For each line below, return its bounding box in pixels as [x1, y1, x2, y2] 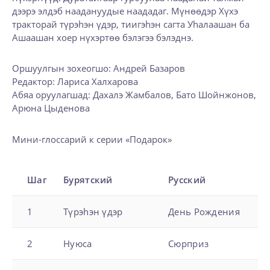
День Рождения [168, 205, 240, 218]
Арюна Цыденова [12, 102, 90, 115]
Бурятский [63, 173, 113, 186]
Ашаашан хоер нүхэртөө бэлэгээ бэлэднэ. [12, 31, 193, 43]
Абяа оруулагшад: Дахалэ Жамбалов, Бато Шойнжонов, [12, 89, 256, 101]
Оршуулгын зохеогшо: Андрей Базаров [12, 62, 185, 75]
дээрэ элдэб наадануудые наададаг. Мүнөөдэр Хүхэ [12, 4, 238, 17]
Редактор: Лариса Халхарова [12, 75, 138, 88]
